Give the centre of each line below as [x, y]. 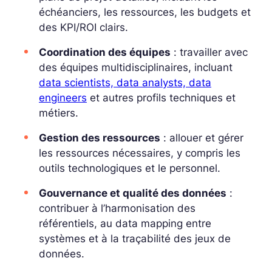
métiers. [59, 113]
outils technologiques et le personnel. [130, 168]
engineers [63, 98]
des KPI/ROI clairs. [83, 28]
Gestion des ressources [100, 138]
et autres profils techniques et [161, 98]
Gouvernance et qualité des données [133, 193]
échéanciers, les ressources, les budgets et [145, 12]
